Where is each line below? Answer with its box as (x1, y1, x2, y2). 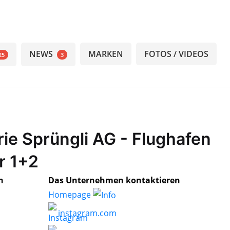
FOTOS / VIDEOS (144, 48, 208, 60)
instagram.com (56, 207, 117, 219)
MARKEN (88, 48, 123, 60)
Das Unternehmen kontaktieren (48, 174, 180, 186)
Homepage (48, 188, 93, 200)
